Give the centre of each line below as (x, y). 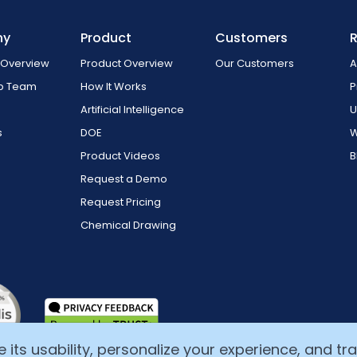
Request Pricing (121, 202)
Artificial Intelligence (133, 110)
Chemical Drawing (129, 226)
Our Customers (255, 64)
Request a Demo (124, 179)
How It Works (114, 87)
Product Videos (121, 156)
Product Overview (127, 64)
